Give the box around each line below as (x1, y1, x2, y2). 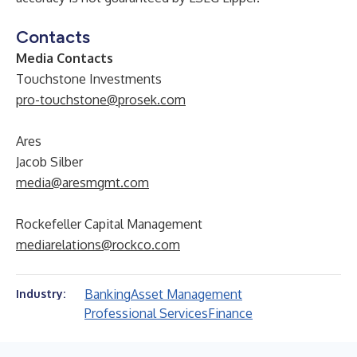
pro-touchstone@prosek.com (16, 92, 186, 108)
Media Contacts (16, 50, 113, 66)
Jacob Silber (16, 154, 83, 170)
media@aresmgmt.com (16, 175, 149, 190)
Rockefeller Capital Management (16, 216, 202, 232)
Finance (208, 305, 253, 321)
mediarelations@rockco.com (16, 237, 180, 253)
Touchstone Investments (16, 71, 162, 87)
